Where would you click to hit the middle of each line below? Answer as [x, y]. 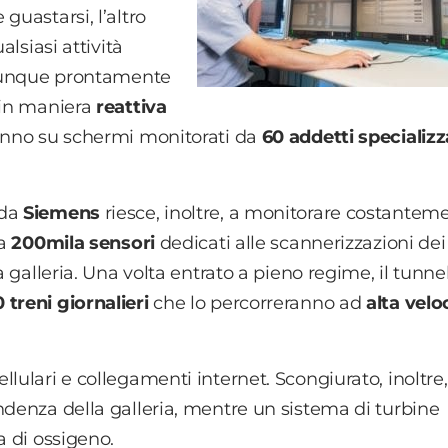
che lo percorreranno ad [257, 302]
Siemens [61, 212]
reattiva [131, 106]
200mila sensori [83, 242]
